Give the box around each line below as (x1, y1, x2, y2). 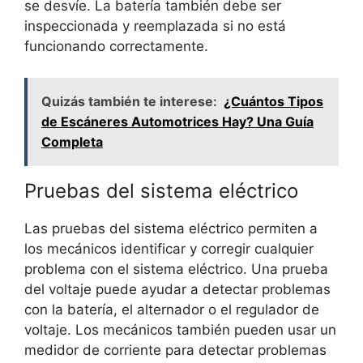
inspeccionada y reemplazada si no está (24, 18, 286, 35)
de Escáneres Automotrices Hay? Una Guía (41, 113, 314, 130)
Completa (41, 133, 103, 150)
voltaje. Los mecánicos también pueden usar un (24, 321, 336, 338)
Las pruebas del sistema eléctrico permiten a (24, 220, 318, 237)
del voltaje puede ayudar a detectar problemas (24, 280, 331, 297)
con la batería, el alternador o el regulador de (24, 301, 319, 318)
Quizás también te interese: (41, 92, 217, 109)
